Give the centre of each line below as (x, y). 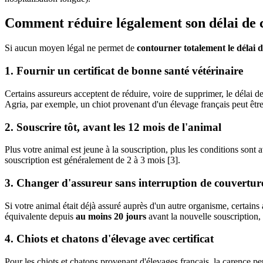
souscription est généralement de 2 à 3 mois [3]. (92, 160)
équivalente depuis (40, 216)
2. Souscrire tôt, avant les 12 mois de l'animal (113, 127)
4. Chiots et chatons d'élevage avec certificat (109, 239)
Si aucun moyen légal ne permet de (71, 48)
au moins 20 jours (111, 216)
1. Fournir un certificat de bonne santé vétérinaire (124, 71)
